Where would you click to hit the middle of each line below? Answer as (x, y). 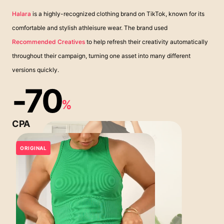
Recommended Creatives (48, 41)
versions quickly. (35, 69)
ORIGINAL (33, 148)
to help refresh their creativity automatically (146, 41)
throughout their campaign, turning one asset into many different (101, 55)
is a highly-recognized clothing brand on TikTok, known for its (118, 13)
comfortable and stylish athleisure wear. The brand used (90, 27)
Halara (21, 13)
